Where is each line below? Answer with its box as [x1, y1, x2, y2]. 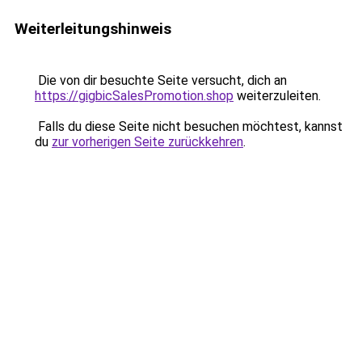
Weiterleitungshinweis [15, 19, 171, 38]
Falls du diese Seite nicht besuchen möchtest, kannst [35, 119, 343, 134]
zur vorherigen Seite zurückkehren [52, 134, 243, 149]
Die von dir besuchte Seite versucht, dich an [35, 73, 287, 88]
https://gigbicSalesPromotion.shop [35, 88, 234, 103]
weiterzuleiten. [234, 88, 321, 103]
